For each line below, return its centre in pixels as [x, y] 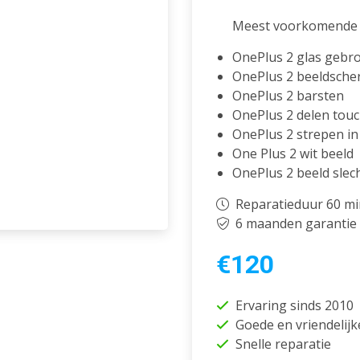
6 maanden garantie [296, 224]
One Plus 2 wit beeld [293, 154]
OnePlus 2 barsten [288, 96]
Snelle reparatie [283, 344]
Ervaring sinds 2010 [294, 306]
